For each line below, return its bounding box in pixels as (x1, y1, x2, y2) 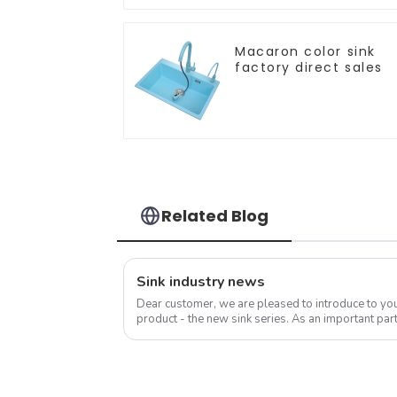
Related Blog (161, 204, 269, 227)
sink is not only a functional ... (136, 325, 286, 342)
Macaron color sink (235, 42, 376, 60)
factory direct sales (235, 58, 383, 76)
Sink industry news (136, 271, 265, 292)
